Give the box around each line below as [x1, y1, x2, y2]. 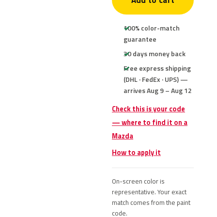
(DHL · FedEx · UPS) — [124, 74, 188, 84]
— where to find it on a [112, 117, 187, 128]
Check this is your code [112, 104, 185, 114]
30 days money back [124, 48, 186, 59]
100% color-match [124, 23, 180, 33]
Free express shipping [124, 63, 191, 73]
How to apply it [112, 147, 161, 158]
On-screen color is [112, 176, 165, 186]
